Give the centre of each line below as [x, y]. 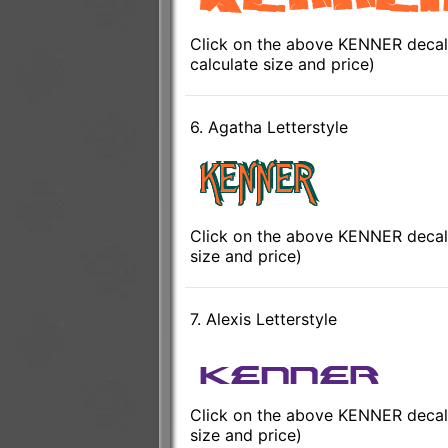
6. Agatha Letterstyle [268, 127]
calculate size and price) [282, 64]
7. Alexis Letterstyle [263, 319]
